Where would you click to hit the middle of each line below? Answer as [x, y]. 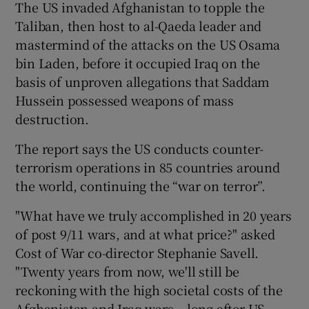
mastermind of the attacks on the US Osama [148, 44]
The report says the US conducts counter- [139, 148]
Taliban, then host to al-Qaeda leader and [139, 25]
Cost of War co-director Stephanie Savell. [137, 252]
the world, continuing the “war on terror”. [141, 185]
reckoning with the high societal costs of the [149, 289]
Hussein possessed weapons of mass [124, 100]
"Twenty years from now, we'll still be [127, 271]
